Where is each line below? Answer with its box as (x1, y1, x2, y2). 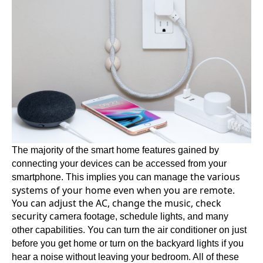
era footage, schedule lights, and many (68, 211, 228, 221)
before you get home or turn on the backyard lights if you (12, 238, 244, 248)
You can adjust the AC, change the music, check (12, 197, 221, 210)
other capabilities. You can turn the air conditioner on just (12, 225, 247, 235)
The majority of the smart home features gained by (12, 145, 219, 155)
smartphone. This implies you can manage (12, 172, 188, 182)
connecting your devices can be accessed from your (12, 159, 227, 168)
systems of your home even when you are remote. (12, 184, 235, 197)
